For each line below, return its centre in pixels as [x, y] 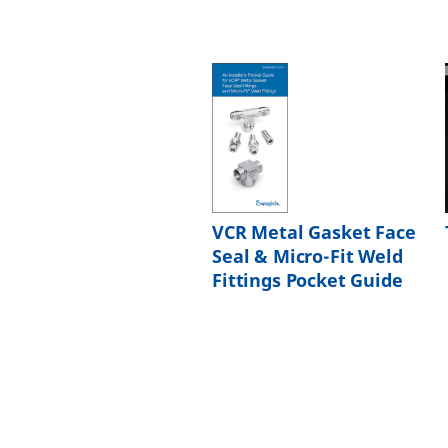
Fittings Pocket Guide [307, 281]
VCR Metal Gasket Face [314, 233]
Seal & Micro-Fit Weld [307, 257]
